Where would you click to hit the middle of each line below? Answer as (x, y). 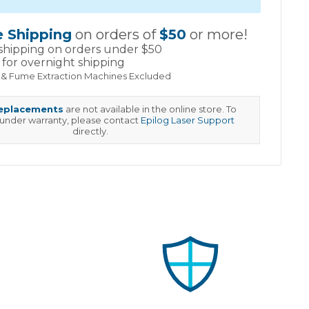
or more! (217, 34)
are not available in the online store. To (150, 109)
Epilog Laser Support (187, 120)
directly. (91, 131)
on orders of (116, 34)
